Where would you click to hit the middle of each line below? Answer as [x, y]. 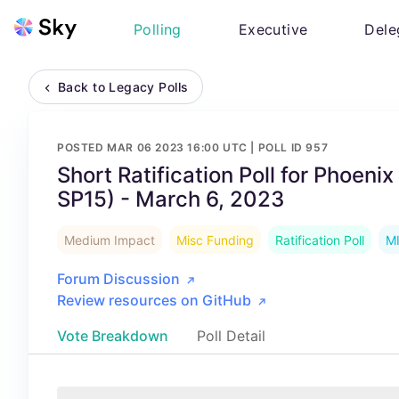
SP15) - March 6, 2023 [171, 199]
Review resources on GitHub [154, 300]
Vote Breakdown [113, 336]
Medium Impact [110, 240]
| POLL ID [277, 147]
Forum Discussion [118, 279]
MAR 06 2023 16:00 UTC [177, 147]
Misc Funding [215, 240]
